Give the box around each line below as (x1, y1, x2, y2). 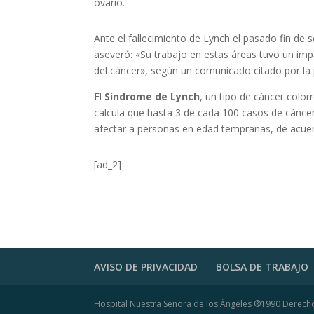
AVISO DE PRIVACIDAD (94, 260, 198, 274)
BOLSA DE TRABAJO (216, 260, 309, 274)
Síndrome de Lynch (104, 90, 200, 104)
